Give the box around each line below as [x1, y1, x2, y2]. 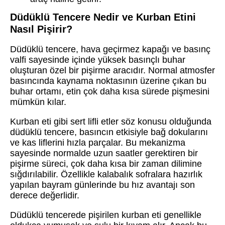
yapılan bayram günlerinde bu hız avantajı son [10, 179, 195, 190]
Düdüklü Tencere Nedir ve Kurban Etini [10, 11, 196, 23]
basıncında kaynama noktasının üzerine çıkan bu [10, 75, 206, 86]
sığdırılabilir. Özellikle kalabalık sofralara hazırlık [10, 169, 202, 179]
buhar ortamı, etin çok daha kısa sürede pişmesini [10, 86, 209, 96]
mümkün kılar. [10, 96, 66, 107]
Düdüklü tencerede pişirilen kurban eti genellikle [10, 209, 201, 220]
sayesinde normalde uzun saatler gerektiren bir [10, 148, 198, 158]
